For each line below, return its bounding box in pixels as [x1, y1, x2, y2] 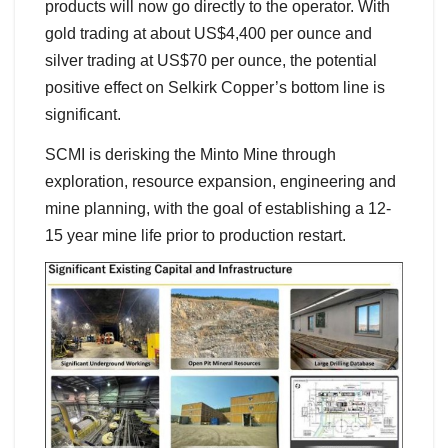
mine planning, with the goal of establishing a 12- [45, 199, 391, 217]
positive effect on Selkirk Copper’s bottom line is [45, 79, 385, 97]
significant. [45, 106, 121, 124]
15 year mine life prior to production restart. [45, 226, 346, 244]
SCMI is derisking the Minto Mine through [45, 145, 336, 163]
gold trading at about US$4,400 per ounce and [45, 25, 372, 43]
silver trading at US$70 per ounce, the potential [45, 52, 377, 70]
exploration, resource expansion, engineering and [45, 172, 396, 190]
